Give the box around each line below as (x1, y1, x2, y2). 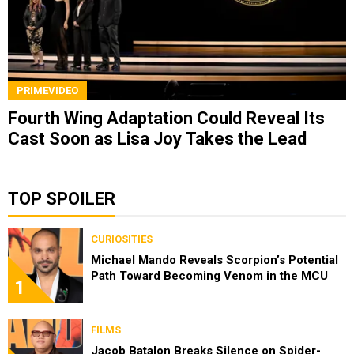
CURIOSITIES (91, 232, 153, 245)
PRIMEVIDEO (17, 84, 78, 96)
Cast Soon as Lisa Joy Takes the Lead (8, 128, 307, 149)
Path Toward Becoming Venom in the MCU (91, 268, 328, 283)
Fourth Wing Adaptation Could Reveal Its (8, 107, 325, 128)
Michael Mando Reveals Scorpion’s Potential (91, 252, 338, 267)
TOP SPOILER (8, 188, 115, 209)
